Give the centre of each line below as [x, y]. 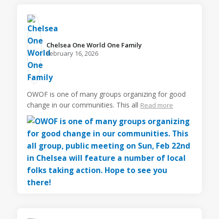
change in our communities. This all [83, 105]
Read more [157, 105]
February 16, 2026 [72, 53]
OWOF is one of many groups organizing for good [106, 94]
